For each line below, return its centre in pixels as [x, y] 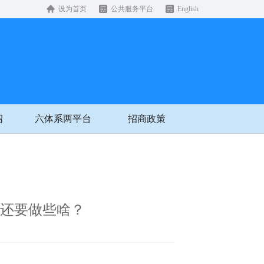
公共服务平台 [132, 9]
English [188, 9]
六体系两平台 [63, 119]
